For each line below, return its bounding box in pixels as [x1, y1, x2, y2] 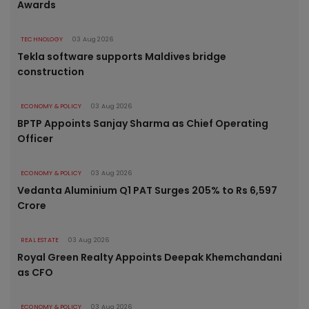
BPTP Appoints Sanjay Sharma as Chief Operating [17, 117, 268, 131]
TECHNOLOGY [21, 35, 63, 44]
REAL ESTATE [21, 236, 59, 245]
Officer [17, 132, 53, 146]
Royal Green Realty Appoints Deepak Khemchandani [17, 250, 282, 265]
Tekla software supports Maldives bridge [17, 50, 226, 64]
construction [17, 65, 84, 79]
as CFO [17, 266, 53, 280]
